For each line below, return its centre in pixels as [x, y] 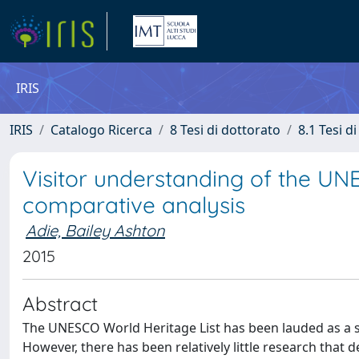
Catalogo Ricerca [101, 130]
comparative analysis [134, 205]
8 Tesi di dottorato [225, 130]
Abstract [60, 304]
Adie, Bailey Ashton [95, 230]
